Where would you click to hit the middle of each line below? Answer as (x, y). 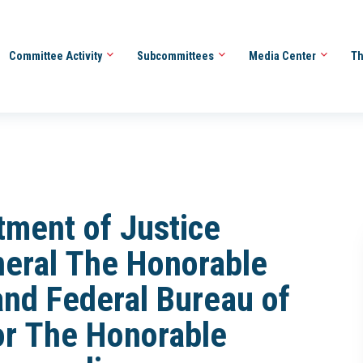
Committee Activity (56, 56)
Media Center (283, 56)
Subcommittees (176, 56)
